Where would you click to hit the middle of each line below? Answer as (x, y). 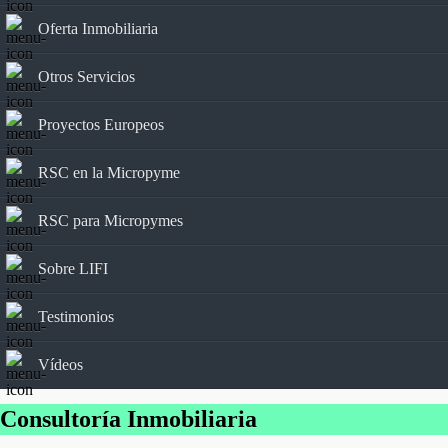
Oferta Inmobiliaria (98, 28)
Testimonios (76, 316)
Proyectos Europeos (101, 124)
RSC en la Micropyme (109, 172)
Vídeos (60, 364)
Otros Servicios (86, 76)
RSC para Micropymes (110, 220)
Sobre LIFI (73, 268)
